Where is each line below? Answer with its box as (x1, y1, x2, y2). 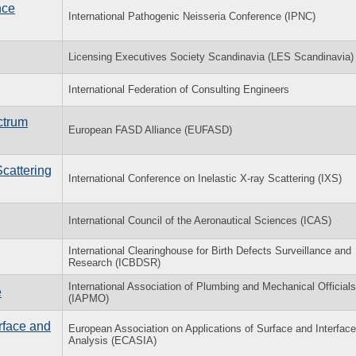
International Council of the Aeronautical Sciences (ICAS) (68, 214, 331, 226)
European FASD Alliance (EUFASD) (68, 123, 232, 136)
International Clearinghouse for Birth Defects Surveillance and (68, 244, 351, 257)
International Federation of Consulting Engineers (68, 83, 289, 95)
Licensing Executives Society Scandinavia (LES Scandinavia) (68, 50, 354, 63)
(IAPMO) (68, 292, 109, 304)
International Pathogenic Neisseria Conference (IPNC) (68, 10, 315, 22)
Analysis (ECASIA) (68, 334, 157, 346)
